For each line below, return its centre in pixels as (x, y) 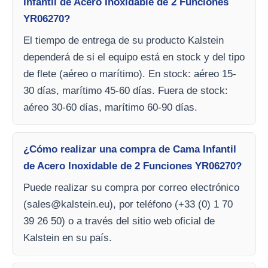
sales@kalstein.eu (68, 204)
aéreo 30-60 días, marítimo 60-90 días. (110, 107)
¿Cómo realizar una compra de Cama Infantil (130, 149)
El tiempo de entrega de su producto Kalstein (124, 40)
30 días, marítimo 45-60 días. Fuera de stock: (126, 91)
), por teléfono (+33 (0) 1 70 (171, 204)
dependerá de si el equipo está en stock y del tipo (134, 57)
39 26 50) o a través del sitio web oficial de (119, 221)
